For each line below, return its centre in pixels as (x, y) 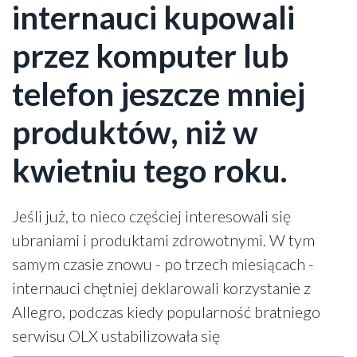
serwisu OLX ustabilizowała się (116, 335)
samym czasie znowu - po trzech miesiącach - (163, 264)
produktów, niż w (135, 132)
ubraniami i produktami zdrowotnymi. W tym (163, 240)
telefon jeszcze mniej (159, 94)
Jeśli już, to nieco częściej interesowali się (151, 216)
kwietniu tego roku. (149, 171)
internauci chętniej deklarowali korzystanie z (161, 288)
